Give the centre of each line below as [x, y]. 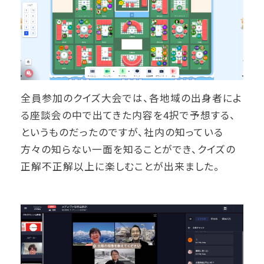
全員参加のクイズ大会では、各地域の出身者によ [132, 98]
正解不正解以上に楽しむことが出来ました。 [121, 166]
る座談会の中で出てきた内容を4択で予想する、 [128, 115]
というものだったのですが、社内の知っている [122, 132]
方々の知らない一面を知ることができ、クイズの [128, 149]
